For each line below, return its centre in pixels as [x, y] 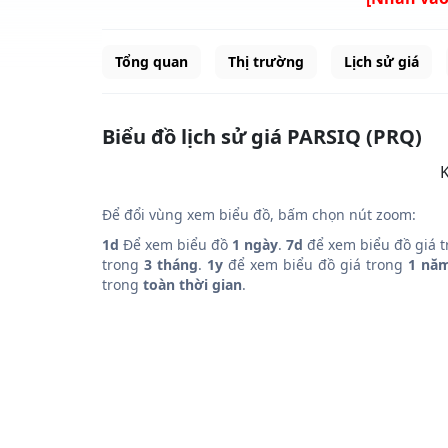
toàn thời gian [192, 284]
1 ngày [255, 244]
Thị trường [266, 61]
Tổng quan [151, 61]
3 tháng [171, 264]
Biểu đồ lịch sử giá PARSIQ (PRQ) [262, 136]
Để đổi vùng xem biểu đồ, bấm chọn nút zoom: [259, 214]
